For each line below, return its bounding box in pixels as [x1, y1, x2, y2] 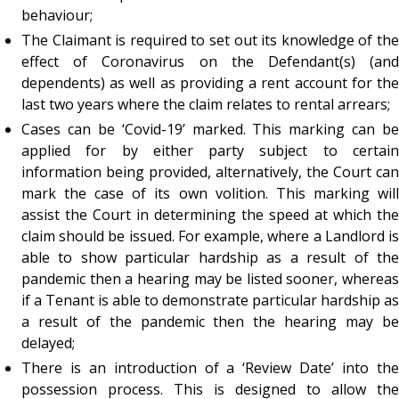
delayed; [21, 332, 75, 353]
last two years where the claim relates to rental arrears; [21, 94, 390, 114]
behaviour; [21, 4, 93, 25]
